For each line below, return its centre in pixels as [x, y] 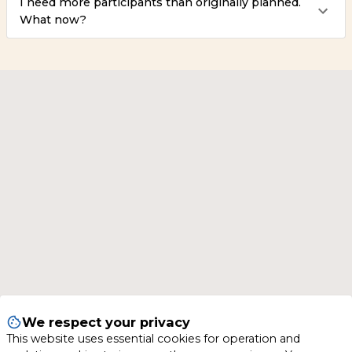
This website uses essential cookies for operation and [153, 339]
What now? [53, 20]
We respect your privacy [106, 322]
